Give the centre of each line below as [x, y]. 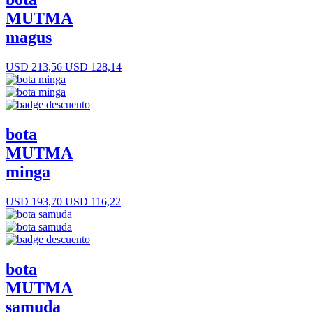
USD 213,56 [34, 67]
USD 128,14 [92, 67]
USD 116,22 [92, 201]
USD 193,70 [34, 201]
